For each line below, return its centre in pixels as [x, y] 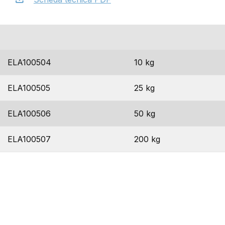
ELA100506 [29, 114]
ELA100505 [29, 88]
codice [25, 37]
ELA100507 [29, 139]
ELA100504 [29, 62]
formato [152, 37]
